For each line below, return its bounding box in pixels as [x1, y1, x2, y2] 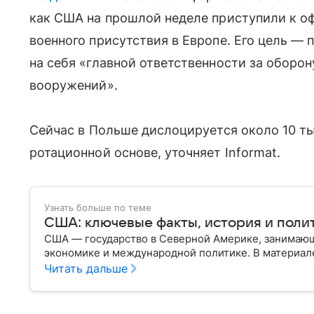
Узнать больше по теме [44, 202, 151, 214]
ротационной [29, 145, 111, 161]
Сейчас [29, 123, 78, 138]
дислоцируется [141, 123, 238, 138]
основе [114, 145, 158, 161]
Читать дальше [44, 261, 128, 276]
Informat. [224, 145, 281, 161]
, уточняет [158, 145, 225, 161]
